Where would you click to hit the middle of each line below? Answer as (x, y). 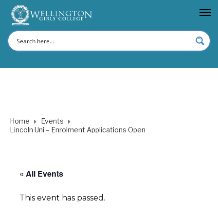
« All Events (41, 173)
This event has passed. (62, 198)
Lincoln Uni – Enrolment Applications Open (78, 129)
